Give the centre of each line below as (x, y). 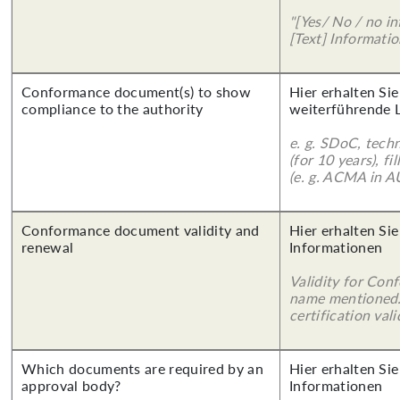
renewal (48, 247)
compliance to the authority (112, 108)
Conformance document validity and (141, 230)
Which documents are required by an (142, 368)
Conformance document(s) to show (136, 92)
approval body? (71, 385)
